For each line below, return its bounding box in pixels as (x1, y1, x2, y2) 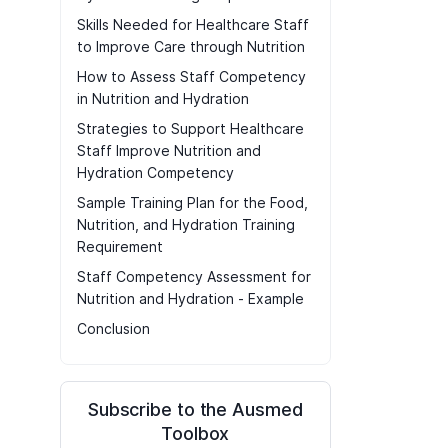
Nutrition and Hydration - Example (76, 290, 304, 308)
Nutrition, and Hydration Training (76, 216, 295, 234)
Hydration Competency (76, 164, 234, 182)
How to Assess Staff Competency (76, 68, 306, 86)
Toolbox (161, 423, 230, 445)
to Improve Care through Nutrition (76, 38, 305, 56)
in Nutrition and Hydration (76, 90, 249, 108)
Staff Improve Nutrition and (76, 142, 261, 160)
